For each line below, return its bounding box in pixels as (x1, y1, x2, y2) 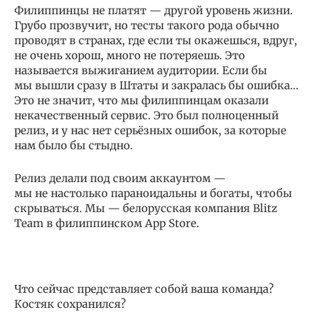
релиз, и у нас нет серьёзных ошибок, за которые (14, 123, 286, 137)
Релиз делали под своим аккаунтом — (14, 171, 226, 185)
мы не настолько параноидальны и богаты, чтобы (14, 186, 292, 200)
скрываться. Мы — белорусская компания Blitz (14, 201, 277, 215)
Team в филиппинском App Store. (14, 216, 199, 230)
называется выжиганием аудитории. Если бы (14, 63, 267, 77)
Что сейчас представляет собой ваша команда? (14, 281, 274, 296)
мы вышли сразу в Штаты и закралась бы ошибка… (14, 78, 299, 92)
